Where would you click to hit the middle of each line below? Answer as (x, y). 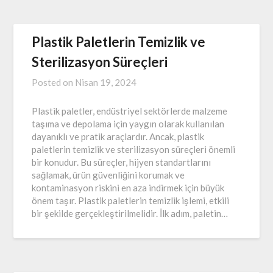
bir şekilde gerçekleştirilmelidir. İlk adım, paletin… (130, 213)
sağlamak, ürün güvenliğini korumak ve (108, 175)
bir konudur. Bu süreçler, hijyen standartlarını (122, 162)
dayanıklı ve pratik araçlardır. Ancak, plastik (118, 136)
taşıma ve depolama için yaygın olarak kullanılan (128, 123)
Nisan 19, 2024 (106, 82)
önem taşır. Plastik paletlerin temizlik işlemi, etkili (131, 200)
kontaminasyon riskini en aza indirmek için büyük (128, 187)
